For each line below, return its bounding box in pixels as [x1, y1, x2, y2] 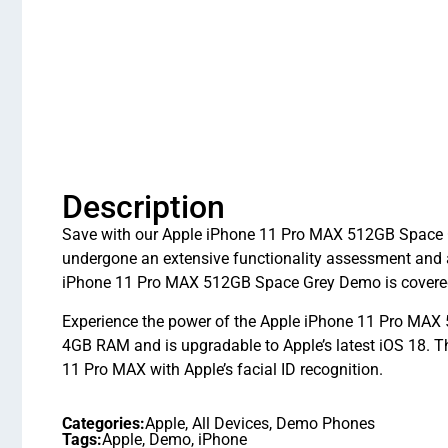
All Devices [192, 414, 269, 434]
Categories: [62, 414, 145, 434]
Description [62, 188, 225, 227]
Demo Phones [276, 414, 375, 434]
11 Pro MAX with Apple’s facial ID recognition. [62, 359, 383, 379]
